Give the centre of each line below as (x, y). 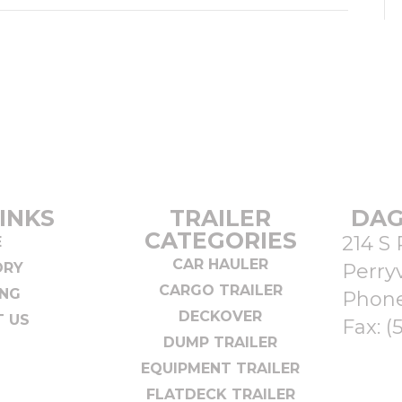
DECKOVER (221, 316)
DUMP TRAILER (221, 342)
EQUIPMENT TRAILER (221, 368)
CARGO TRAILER (220, 290)
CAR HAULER (221, 264)
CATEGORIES (220, 240)
